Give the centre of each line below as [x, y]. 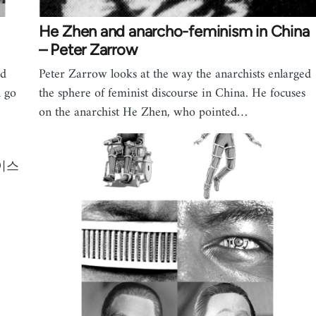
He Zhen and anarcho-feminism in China [174, 32]
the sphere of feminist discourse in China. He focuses [172, 94]
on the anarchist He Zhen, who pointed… [143, 113]
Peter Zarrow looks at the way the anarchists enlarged [175, 75]
